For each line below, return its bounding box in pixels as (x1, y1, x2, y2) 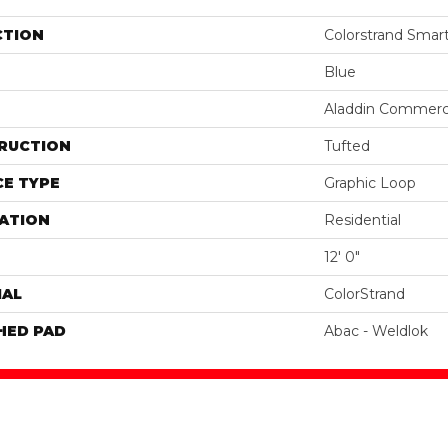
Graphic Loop (324, 173, 416, 192)
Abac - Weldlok (324, 321, 428, 340)
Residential (324, 210, 401, 229)
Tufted (324, 136, 370, 155)
